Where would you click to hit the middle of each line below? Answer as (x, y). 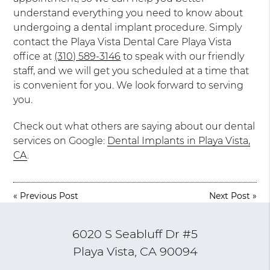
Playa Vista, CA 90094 (135, 251)
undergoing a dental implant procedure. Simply (128, 28)
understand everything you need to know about (128, 13)
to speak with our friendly (183, 57)
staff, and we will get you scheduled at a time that (131, 71)
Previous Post (49, 196)
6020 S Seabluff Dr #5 (135, 234)
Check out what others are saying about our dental (134, 127)
